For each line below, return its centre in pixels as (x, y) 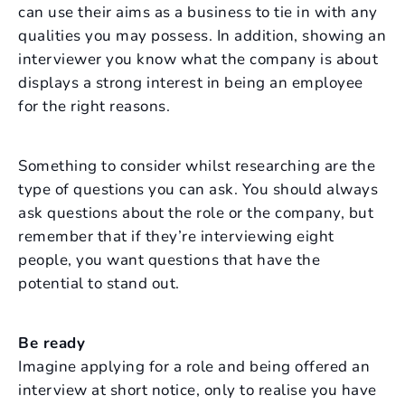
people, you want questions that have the (169, 260)
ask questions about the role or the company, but (196, 213)
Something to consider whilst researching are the (197, 166)
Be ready (52, 343)
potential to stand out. (99, 283)
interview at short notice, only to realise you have (198, 390)
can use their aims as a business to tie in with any (198, 12)
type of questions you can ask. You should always (198, 189)
